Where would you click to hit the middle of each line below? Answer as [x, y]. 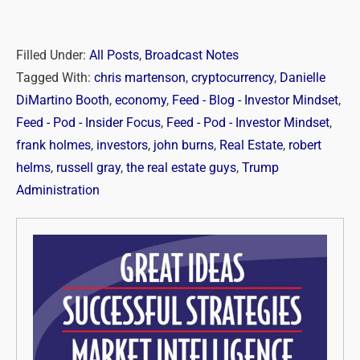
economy [141, 100]
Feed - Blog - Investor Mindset [255, 100]
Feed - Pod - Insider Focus [88, 123]
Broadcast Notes [192, 55]
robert [305, 145]
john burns [184, 145]
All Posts [114, 55]
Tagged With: [53, 78]
